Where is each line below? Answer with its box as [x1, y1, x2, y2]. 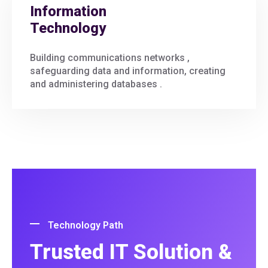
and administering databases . [30, 78, 162, 90]
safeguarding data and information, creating [30, 65, 226, 77]
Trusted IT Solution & [30, 239, 232, 264]
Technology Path [48, 219, 123, 231]
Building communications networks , [30, 51, 190, 63]
